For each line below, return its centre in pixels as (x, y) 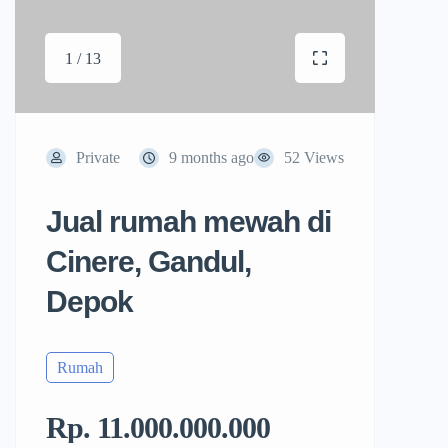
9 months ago (211, 158)
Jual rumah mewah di (188, 222)
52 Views (314, 158)
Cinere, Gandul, (148, 262)
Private (98, 158)
